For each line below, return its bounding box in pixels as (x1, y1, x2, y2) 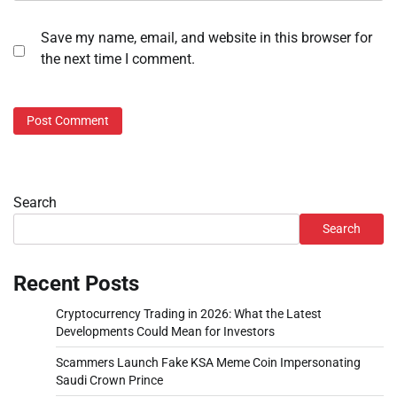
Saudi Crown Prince (56, 373, 163, 388)
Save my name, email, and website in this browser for (41, 28, 372, 46)
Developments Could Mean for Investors (56, 324, 275, 339)
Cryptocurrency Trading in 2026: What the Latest (56, 307, 322, 322)
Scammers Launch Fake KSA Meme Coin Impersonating (56, 355, 361, 370)
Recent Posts (13, 271, 139, 297)
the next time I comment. (41, 50, 195, 67)
